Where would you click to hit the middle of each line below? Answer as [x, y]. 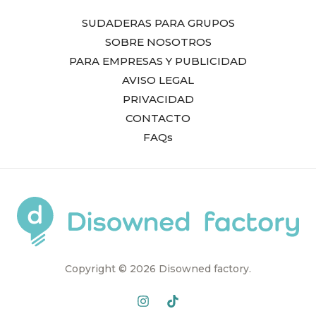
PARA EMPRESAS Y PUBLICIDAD [158, 61]
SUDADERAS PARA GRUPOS [158, 23]
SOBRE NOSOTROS [158, 42]
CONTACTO [158, 119]
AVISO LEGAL [158, 80]
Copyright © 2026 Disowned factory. [158, 268]
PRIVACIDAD [158, 99]
